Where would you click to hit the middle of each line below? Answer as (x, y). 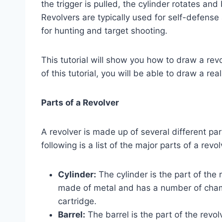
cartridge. (77, 201)
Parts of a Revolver (80, 102)
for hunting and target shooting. (104, 30)
